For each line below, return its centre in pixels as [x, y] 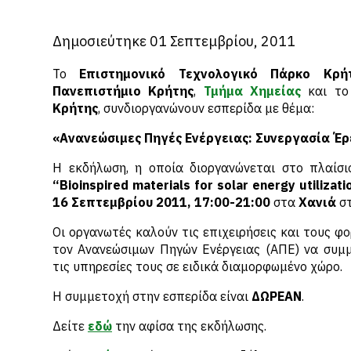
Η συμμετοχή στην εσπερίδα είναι [152, 296]
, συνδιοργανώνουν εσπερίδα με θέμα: [206, 108]
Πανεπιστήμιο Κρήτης [123, 91]
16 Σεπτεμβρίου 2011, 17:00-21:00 [161, 202]
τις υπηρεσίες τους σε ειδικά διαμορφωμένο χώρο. [197, 266]
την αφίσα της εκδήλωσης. [189, 326]
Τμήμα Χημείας [252, 91]
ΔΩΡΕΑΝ [277, 296]
